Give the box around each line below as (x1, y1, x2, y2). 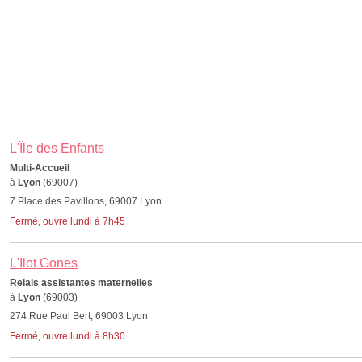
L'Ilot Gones (10, 256, 78, 270)
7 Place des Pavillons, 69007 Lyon (10, 196, 162, 207)
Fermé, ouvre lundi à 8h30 (10, 330, 125, 342)
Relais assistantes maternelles (10, 277, 153, 288)
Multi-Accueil (10, 162, 69, 174)
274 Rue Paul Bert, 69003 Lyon (10, 310, 148, 322)
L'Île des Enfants (10, 141, 104, 155)
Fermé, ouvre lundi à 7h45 (10, 216, 125, 227)
